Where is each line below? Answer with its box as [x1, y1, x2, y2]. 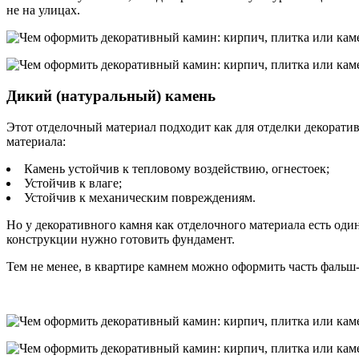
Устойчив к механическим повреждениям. [24, 190, 256, 204]
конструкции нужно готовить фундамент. [6, 232, 235, 246]
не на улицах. [6, 3, 80, 18]
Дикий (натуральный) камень [6, 87, 216, 104]
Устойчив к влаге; [24, 175, 122, 190]
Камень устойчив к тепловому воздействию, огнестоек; [24, 161, 329, 175]
